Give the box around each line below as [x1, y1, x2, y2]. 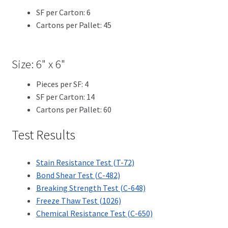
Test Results [11, 127, 75, 144]
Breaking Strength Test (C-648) [36, 183, 146, 193]
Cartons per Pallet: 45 [36, 19, 111, 30]
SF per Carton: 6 [36, 7, 91, 17]
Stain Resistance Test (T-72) [36, 157, 134, 168]
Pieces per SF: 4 [36, 78, 89, 89]
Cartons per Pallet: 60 [36, 104, 111, 115]
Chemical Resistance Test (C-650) [36, 208, 153, 219]
